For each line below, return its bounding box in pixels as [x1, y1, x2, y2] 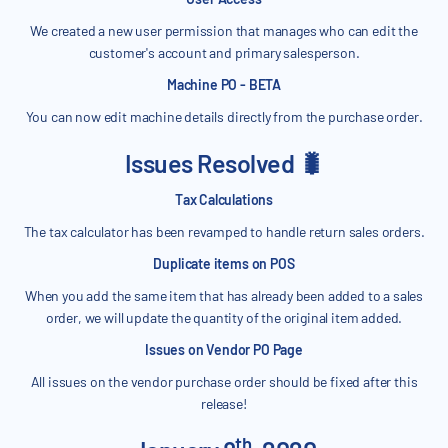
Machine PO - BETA [166, 76, 282, 94]
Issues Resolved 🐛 [124, 148, 324, 179]
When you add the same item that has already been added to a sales [24, 287, 424, 305]
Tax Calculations [174, 191, 274, 209]
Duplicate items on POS [153, 255, 295, 273]
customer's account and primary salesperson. [88, 44, 360, 62]
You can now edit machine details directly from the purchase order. [25, 108, 423, 126]
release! [201, 395, 247, 413]
